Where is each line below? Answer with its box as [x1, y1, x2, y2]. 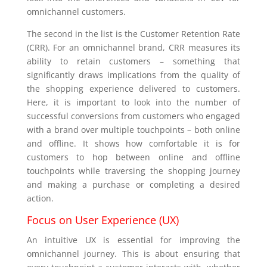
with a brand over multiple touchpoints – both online [26, 124, 241, 136]
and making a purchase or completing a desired [26, 179, 241, 191]
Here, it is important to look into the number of [26, 97, 241, 108]
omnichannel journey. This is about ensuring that [26, 248, 241, 260]
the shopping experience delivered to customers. [26, 83, 241, 95]
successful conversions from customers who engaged [26, 110, 241, 122]
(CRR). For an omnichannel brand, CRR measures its [26, 42, 241, 54]
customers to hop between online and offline [26, 151, 241, 163]
